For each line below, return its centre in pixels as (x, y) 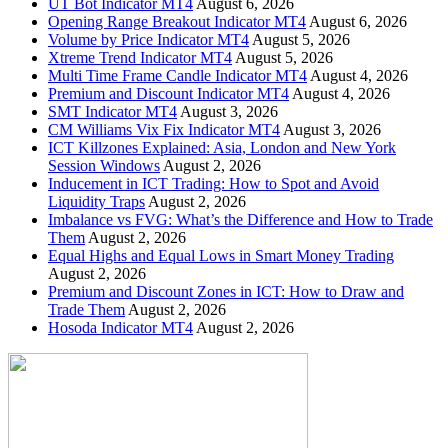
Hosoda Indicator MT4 (120, 328)
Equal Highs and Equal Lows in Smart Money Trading (221, 256)
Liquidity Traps (96, 202)
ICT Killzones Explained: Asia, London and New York (222, 148)
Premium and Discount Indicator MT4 (168, 94)
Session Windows (104, 166)
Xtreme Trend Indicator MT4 (140, 58)
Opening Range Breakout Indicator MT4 (177, 22)
